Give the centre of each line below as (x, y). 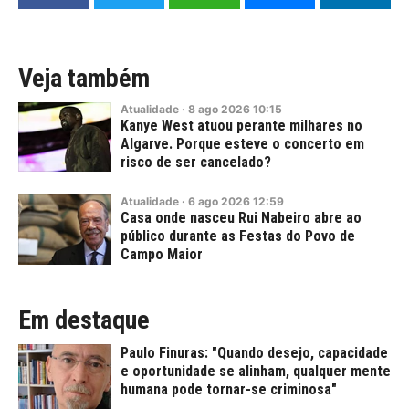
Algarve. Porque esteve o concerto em (242, 143)
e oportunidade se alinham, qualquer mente (256, 371)
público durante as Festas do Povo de (238, 236)
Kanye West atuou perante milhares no (241, 125)
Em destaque (84, 320)
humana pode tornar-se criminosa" (229, 389)
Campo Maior (162, 255)
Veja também (84, 78)
